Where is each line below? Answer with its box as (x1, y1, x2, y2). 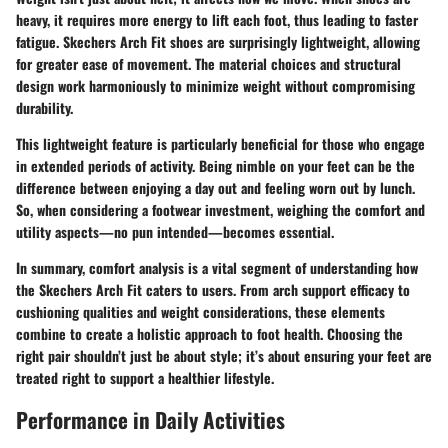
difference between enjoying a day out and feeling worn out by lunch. (16, 176, 415, 198)
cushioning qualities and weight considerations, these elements (16, 300, 385, 322)
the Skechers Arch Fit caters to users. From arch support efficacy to (16, 278, 410, 300)
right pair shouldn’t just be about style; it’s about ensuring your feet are (16, 344, 432, 366)
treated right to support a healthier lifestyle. (16, 366, 274, 388)
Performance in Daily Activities (16, 403, 285, 435)
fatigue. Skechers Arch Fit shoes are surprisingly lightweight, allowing (16, 30, 420, 52)
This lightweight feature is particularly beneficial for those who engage (16, 132, 425, 154)
